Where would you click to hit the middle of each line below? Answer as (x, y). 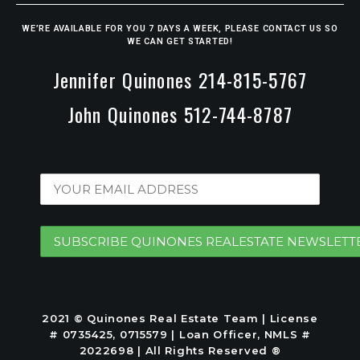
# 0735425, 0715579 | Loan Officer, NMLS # (180, 334)
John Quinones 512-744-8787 (180, 114)
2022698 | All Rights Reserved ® (180, 350)
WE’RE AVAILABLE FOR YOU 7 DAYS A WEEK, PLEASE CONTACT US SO (180, 28)
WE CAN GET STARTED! (180, 41)
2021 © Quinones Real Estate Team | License (180, 318)
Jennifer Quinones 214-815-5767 (180, 79)
